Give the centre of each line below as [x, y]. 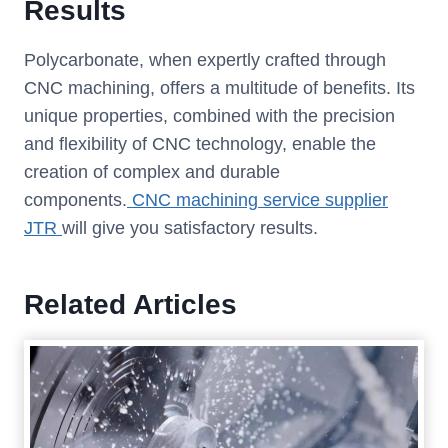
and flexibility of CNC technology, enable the [200, 144]
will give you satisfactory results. [190, 228]
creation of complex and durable [152, 172]
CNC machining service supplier [257, 200]
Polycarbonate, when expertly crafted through [205, 60]
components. [75, 200]
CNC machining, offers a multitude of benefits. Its [219, 88]
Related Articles [130, 305]
